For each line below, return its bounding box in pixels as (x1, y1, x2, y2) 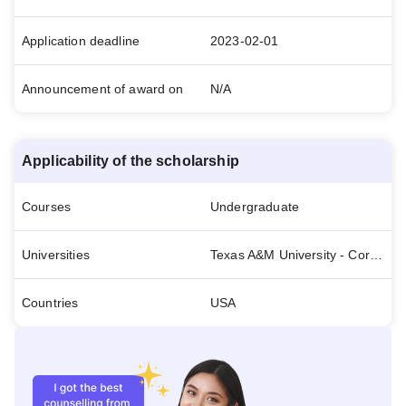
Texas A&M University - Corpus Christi (369, 247, 382, 262)
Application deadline (22, 34, 140, 48)
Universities (22, 247, 90, 262)
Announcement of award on (22, 82, 184, 96)
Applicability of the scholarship (22, 153, 239, 169)
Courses (22, 199, 72, 214)
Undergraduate (210, 199, 299, 214)
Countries (22, 295, 79, 310)
